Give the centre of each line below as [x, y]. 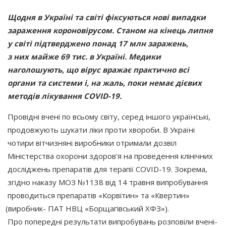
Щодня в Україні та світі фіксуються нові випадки [107, 17]
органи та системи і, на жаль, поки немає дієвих [105, 82]
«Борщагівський [114, 208]
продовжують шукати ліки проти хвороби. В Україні [101, 129]
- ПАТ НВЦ [63, 208]
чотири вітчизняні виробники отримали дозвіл [92, 143]
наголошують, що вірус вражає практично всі [98, 69]
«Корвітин [117, 195]
